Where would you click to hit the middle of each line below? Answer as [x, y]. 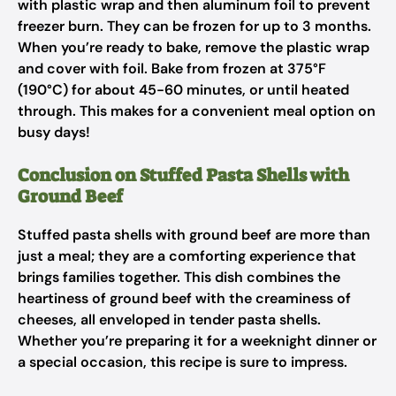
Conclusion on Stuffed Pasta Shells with [183, 175]
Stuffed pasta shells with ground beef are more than [194, 235]
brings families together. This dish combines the [179, 277]
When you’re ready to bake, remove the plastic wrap [194, 47]
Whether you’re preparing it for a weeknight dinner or [197, 341]
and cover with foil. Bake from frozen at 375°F [172, 69]
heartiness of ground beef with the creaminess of [184, 298]
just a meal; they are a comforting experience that [187, 256]
